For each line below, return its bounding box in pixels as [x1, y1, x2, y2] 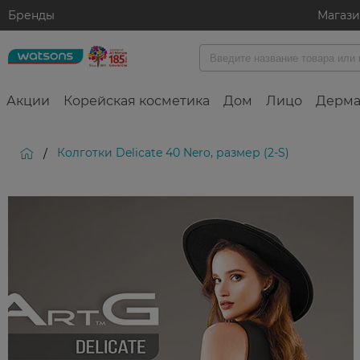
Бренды [8, 8, 55, 22]
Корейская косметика [63, 93, 210, 109]
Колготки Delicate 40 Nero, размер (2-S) [57, 145, 289, 161]
